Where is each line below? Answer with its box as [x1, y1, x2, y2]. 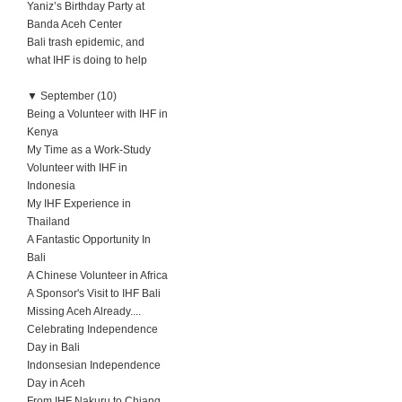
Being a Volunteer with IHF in [27, 108, 168, 120]
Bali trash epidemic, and [27, 36, 144, 48]
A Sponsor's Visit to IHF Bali [27, 287, 161, 300]
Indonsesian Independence [27, 359, 161, 371]
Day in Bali [27, 341, 80, 354]
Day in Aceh [27, 377, 85, 389]
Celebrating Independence [27, 323, 158, 336]
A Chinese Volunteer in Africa [27, 269, 168, 282]
